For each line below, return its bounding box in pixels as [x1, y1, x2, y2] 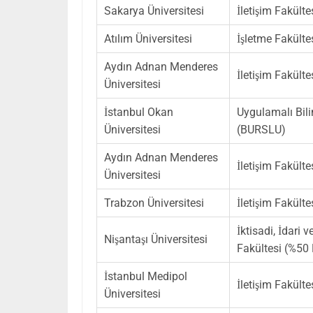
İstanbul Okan [104, 105, 173, 119]
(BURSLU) [237, 122, 286, 136]
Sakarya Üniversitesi [104, 3, 204, 17]
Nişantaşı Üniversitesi [104, 232, 208, 246]
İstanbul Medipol [104, 269, 187, 283]
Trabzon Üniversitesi [104, 196, 204, 210]
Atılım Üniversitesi [104, 31, 192, 45]
